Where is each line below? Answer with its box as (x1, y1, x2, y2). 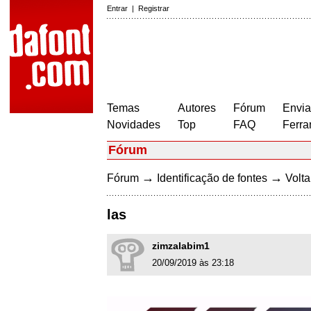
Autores (178, 102, 216, 114)
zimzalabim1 (152, 240, 210, 252)
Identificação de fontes (157, 172, 267, 184)
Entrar (107, 4, 128, 12)
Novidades (107, 119, 160, 131)
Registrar (138, 4, 169, 12)
